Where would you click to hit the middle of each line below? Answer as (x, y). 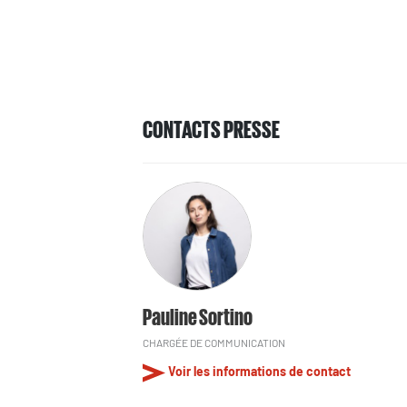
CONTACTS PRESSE (211, 129)
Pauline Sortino (198, 315)
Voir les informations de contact (259, 372)
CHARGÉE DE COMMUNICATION (214, 342)
